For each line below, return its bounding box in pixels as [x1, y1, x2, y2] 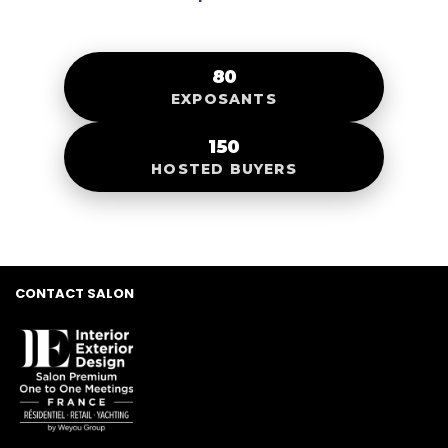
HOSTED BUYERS [151, 159, 297, 178]
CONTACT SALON [15, 283, 134, 303]
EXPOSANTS [171, 89, 277, 108]
